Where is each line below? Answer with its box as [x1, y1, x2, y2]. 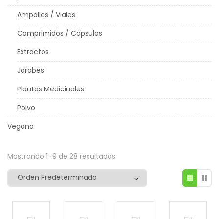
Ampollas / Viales [17, 9, 75, 20]
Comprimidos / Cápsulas [17, 28, 102, 38]
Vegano [7, 121, 34, 131]
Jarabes [17, 65, 44, 75]
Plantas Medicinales [17, 84, 84, 94]
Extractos [17, 46, 49, 57]
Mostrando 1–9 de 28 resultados [7, 151, 115, 161]
